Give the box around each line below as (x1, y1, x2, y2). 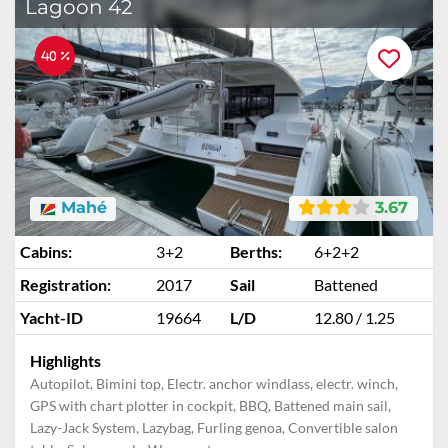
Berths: (230, 242, 282, 261)
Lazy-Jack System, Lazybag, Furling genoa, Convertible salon (30, 419, 398, 436)
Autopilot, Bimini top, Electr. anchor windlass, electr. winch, (30, 375, 398, 392)
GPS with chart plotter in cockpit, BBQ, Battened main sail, (30, 397, 391, 414)
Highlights (30, 351, 101, 370)
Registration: (20, 275, 111, 294)
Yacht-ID (20, 308, 83, 327)
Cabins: (20, 242, 72, 261)
